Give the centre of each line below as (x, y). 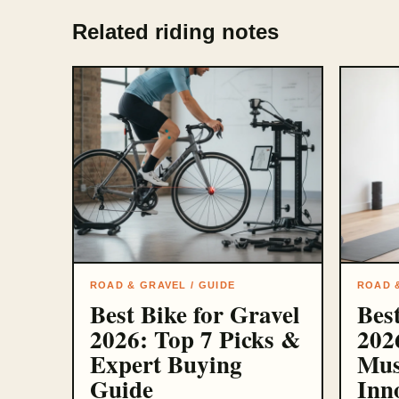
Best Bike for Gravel (195, 314)
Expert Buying (166, 364)
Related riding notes (175, 32)
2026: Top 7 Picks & (195, 339)
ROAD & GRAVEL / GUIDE (163, 285)
